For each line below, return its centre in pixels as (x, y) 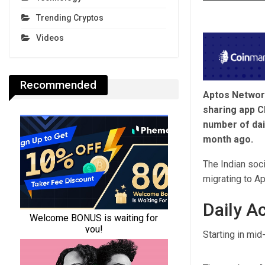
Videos (50, 38)
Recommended (58, 85)
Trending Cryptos (70, 18)
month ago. (228, 140)
